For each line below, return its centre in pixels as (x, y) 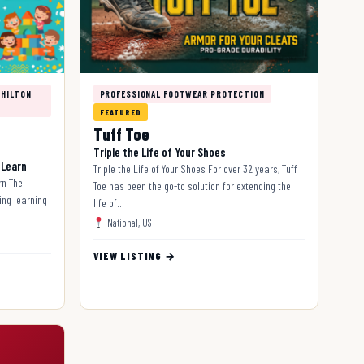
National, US (129, 222)
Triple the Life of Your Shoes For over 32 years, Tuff (195, 168)
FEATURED (120, 112)
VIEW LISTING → (134, 256)
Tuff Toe (121, 134)
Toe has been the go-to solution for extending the (192, 185)
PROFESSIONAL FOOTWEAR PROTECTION (182, 93)
